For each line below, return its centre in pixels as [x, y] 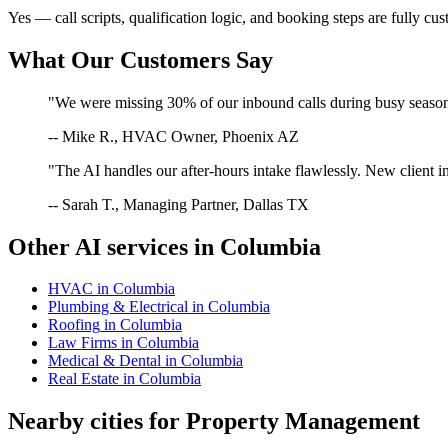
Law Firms [82, 343]
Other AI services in [114, 246]
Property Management [303, 421]
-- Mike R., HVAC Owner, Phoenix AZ [173, 136]
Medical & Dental [104, 361]
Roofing [74, 325]
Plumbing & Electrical [118, 307]
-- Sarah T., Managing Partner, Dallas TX [178, 204]
